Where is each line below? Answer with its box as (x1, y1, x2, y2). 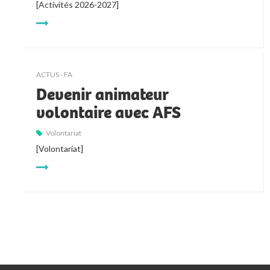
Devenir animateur (36, 84, 169, 106)
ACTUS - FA (36, 70, 73, 80)
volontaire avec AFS (36, 102, 181, 124)
